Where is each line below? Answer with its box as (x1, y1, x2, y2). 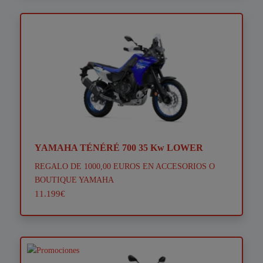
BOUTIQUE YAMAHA (34, 175, 114, 185)
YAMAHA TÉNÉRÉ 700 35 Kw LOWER (34, 143, 203, 153)
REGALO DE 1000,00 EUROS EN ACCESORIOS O (34, 161, 215, 171)
